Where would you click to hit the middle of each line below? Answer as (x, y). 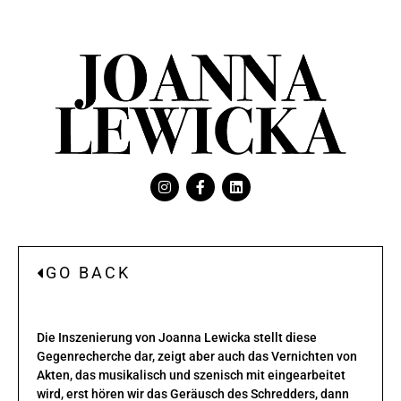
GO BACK (88, 272)
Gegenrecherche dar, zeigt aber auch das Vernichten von (197, 356)
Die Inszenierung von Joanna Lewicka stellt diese (177, 337)
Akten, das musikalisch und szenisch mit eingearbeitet (191, 375)
